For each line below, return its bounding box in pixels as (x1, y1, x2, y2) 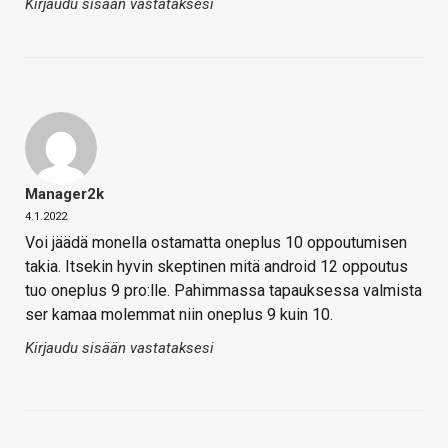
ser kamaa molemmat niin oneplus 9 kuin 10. (25, 305, 333, 325)
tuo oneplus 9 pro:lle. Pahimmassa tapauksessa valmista (25, 281, 422, 301)
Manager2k (25, 185, 104, 204)
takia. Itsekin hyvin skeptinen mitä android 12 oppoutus (25, 257, 408, 277)
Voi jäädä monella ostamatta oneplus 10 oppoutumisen (25, 233, 407, 253)
